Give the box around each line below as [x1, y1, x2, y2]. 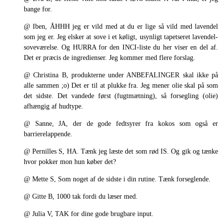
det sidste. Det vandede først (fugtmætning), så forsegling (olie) [24, 92, 218, 100]
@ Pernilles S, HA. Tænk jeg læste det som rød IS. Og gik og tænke [24, 147, 218, 155]
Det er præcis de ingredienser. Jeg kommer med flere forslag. [24, 54, 195, 61]
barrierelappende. [24, 130, 72, 138]
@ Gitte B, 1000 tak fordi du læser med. [24, 192, 138, 200]
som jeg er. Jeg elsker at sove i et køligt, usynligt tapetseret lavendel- [24, 33, 218, 41]
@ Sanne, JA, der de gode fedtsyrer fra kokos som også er [24, 119, 218, 127]
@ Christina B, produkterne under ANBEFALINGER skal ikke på [24, 71, 218, 79]
